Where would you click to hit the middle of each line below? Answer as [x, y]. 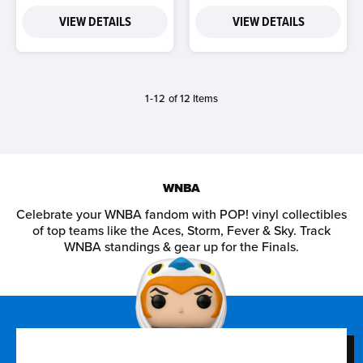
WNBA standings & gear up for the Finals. [181, 247]
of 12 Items [193, 99]
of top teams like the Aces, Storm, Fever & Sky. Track [181, 231]
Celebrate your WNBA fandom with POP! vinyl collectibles [181, 215]
